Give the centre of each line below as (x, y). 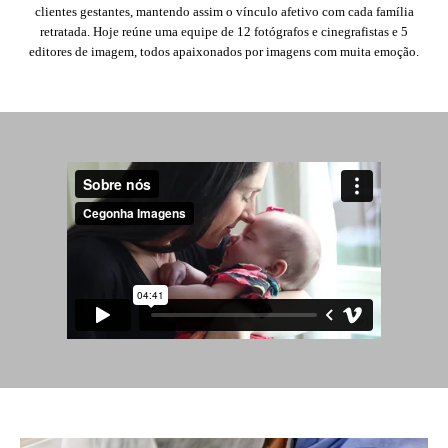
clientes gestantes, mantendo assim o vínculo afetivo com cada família (224, 11)
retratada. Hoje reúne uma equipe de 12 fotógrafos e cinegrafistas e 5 (224, 31)
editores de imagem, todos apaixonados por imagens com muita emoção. (224, 51)
